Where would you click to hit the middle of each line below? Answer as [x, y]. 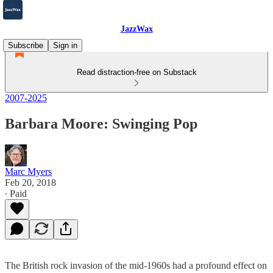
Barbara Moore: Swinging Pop [101, 123]
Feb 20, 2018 [30, 182]
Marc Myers [28, 171]
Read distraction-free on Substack [136, 72]
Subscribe [26, 45]
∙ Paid [16, 193]
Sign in [65, 45]
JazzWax [136, 29]
